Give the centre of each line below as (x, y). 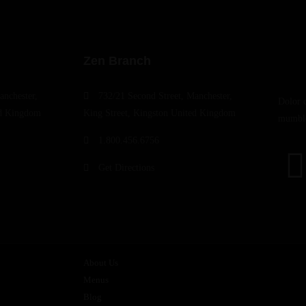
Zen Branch (117, 61)
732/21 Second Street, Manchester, (165, 96)
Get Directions (126, 168)
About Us (101, 262)
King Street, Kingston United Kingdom (159, 113)
